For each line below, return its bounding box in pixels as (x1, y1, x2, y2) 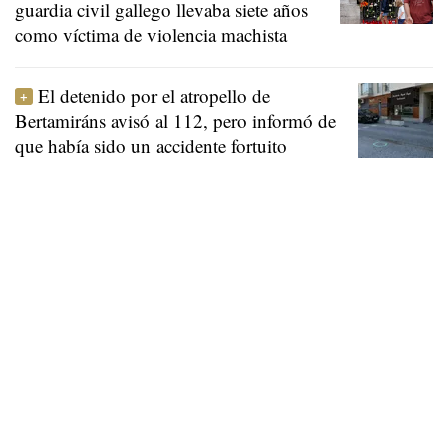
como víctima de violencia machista (15, 21, 287, 47)
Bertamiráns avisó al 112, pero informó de (15, 107, 336, 133)
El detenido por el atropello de (38, 82, 270, 108)
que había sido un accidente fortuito (15, 132, 287, 158)
